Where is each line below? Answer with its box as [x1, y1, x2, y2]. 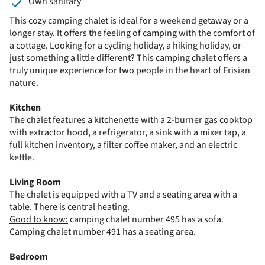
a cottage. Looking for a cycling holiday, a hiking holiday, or [9, 38, 241, 52]
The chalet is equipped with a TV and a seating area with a [9, 188, 237, 201]
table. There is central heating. [9, 200, 130, 214]
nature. [9, 76, 38, 89]
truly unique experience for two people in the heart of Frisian [9, 63, 250, 77]
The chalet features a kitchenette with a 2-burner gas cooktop [9, 113, 253, 127]
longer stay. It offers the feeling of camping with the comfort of [9, 26, 255, 40]
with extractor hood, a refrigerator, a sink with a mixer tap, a [9, 125, 246, 139]
